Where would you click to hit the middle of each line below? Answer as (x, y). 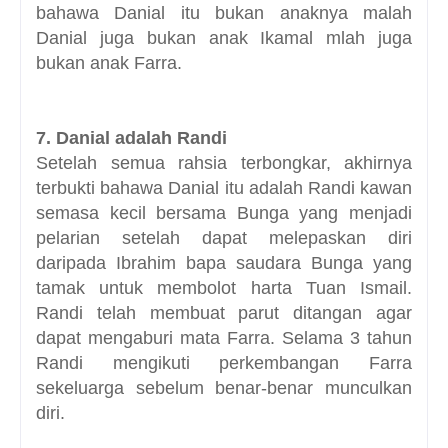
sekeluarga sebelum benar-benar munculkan (224, 388)
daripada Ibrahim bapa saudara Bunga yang (224, 263)
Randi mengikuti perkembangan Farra (224, 363)
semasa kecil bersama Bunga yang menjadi (224, 213)
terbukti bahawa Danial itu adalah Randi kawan (224, 188)
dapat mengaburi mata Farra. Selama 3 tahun (224, 338)
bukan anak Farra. (109, 63)
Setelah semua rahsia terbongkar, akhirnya (224, 163)
